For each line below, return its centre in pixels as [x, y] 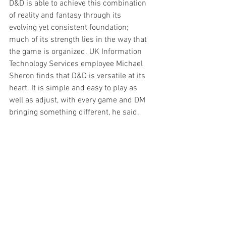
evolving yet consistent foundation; [70, 28]
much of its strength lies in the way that [79, 40]
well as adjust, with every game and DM [78, 101]
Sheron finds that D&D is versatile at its [78, 76]
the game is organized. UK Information [76, 52]
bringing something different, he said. [74, 113]
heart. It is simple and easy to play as [74, 89]
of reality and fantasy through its [66, 16]
